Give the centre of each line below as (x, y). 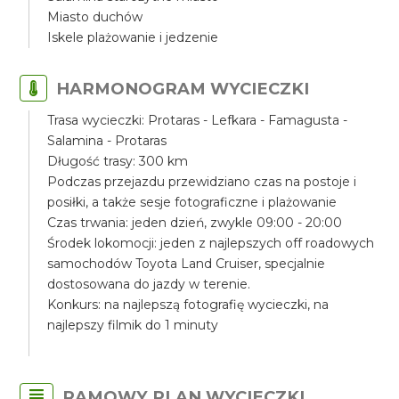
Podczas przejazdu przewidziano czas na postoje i (202, 182)
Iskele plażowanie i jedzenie (133, 37)
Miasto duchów (95, 17)
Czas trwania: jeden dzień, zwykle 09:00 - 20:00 (195, 223)
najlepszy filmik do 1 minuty (133, 325)
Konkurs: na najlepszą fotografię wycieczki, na (188, 305)
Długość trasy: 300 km (118, 161)
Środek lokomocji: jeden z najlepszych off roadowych (211, 243)
